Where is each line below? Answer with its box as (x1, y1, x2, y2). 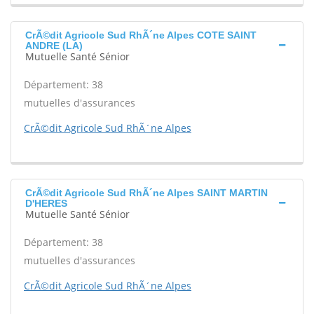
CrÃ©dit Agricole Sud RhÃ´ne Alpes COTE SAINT (25, 29, 257, 41)
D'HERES (25, 198, 67, 209)
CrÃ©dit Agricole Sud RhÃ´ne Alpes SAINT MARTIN (25, 187, 268, 198)
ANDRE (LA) (25, 40, 83, 51)
